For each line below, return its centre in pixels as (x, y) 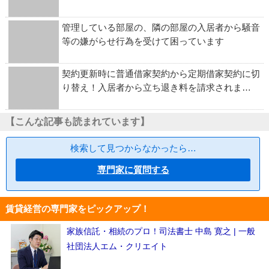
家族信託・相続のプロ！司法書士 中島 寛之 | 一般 (161, 231)
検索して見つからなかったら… (133, 148)
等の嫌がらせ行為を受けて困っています (143, 41)
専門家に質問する (133, 170)
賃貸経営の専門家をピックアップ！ (77, 209)
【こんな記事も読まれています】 (77, 122)
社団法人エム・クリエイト (117, 246)
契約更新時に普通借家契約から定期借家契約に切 (161, 74)
